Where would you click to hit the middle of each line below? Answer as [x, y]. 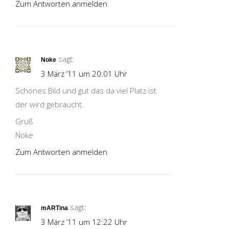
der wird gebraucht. [50, 105]
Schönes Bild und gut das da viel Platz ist [86, 91]
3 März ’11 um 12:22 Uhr [84, 222]
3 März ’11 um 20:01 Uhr [84, 74]
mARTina [54, 208]
